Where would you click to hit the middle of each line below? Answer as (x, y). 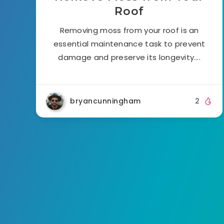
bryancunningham (105, 101)
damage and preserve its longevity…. (129, 57)
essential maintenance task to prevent (129, 43)
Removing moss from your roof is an (129, 30)
